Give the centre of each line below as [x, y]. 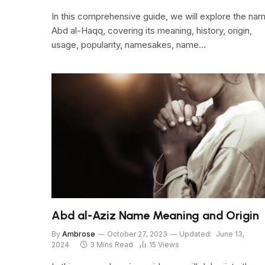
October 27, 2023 [137, 234]
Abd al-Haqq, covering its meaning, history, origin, [152, 31]
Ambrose [79, 234]
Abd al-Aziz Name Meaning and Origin [155, 215]
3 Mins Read [112, 244]
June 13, [230, 234]
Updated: [195, 234]
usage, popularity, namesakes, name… [129, 45]
